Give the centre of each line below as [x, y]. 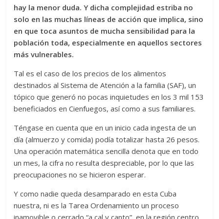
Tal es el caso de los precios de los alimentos [90, 73]
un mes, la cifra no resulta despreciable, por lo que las [104, 163]
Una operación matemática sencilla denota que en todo [106, 151]
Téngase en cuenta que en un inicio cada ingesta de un [105, 128]
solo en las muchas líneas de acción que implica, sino [109, 19]
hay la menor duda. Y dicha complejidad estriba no [104, 7]
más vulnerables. [44, 54]
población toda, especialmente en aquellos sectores [108, 43]
